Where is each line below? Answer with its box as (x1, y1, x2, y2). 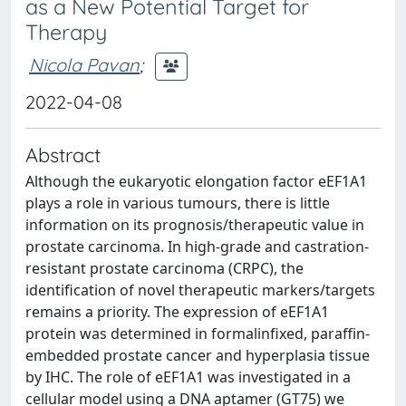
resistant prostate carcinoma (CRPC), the (25, 258, 304, 278)
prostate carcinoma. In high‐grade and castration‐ (25, 237, 369, 256)
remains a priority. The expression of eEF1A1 (25, 302, 329, 322)
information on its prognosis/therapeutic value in (25, 215, 364, 235)
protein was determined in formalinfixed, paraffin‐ (25, 324, 370, 343)
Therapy (25, 19, 107, 45)
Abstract (25, 142, 101, 167)
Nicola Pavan (29, 53, 140, 76)
